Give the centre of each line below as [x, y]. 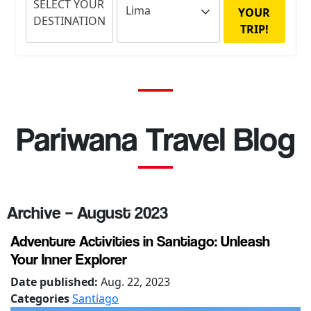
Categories [41, 298]
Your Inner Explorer [69, 259]
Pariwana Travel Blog [155, 138]
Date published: [56, 281]
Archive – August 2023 [87, 212]
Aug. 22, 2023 [135, 281]
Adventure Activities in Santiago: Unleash [140, 241]
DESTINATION [70, 20]
